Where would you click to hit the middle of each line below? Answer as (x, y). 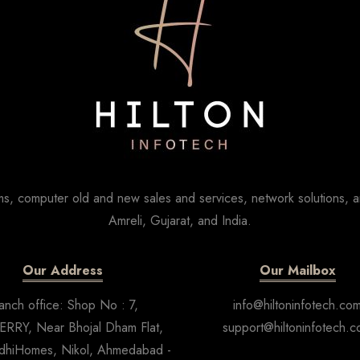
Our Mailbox (297, 270)
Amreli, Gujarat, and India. (180, 220)
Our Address (62, 270)
